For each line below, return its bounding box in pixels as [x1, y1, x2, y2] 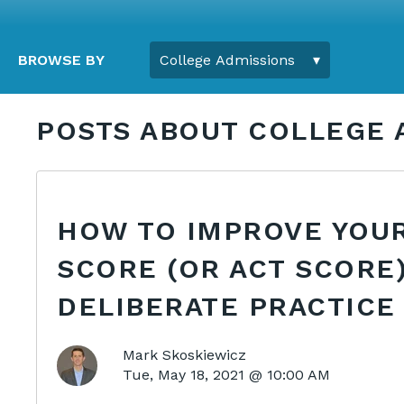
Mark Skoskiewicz [122, 346, 246, 364]
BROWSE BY [18, 50, 105, 69]
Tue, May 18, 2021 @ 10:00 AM [122, 366, 330, 384]
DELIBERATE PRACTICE [57, 289, 396, 322]
